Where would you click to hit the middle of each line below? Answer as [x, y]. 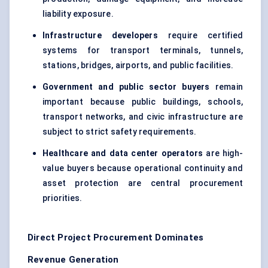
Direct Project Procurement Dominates [116, 238]
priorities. [63, 198]
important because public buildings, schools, [143, 102]
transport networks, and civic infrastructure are [143, 117]
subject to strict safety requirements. [120, 132]
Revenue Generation [73, 260]
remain [226, 87]
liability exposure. [78, 14]
